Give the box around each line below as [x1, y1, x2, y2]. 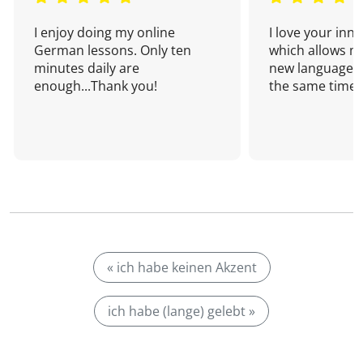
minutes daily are [34, 59, 139, 77]
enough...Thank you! [34, 77, 157, 95]
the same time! [269, 77, 360, 95]
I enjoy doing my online [34, 23, 175, 41]
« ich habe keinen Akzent [106, 258, 257, 276]
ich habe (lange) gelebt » [108, 302, 255, 320]
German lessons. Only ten [34, 41, 191, 59]
